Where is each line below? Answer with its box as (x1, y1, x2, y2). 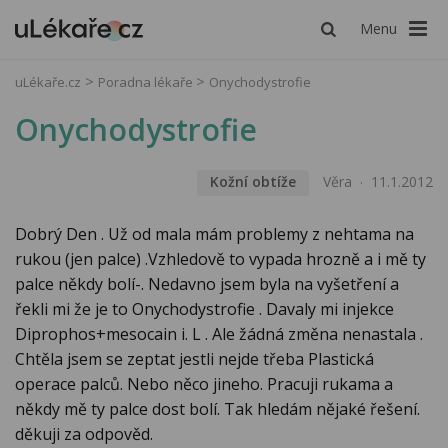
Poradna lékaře (98, 73, 196, 91)
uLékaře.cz (15, 73, 81, 91)
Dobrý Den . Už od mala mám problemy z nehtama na (15, 223, 414, 246)
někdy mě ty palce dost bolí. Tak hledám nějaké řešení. (15, 398, 420, 421)
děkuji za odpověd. (15, 423, 153, 446)
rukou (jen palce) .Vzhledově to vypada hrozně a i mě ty (15, 248, 426, 271)
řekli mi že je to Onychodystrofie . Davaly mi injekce (15, 298, 394, 321)
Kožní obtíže (209, 172, 296, 192)
